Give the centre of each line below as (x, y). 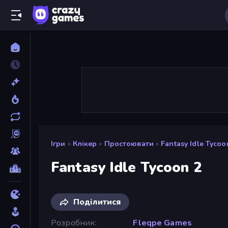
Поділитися (97, 202)
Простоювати (129, 144)
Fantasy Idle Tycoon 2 (126, 167)
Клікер (85, 144)
